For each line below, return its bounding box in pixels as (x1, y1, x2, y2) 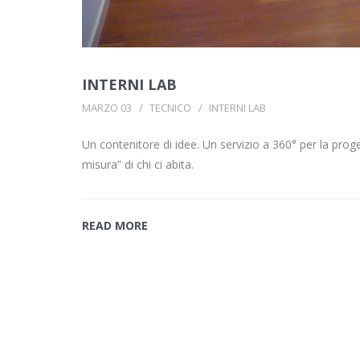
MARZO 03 (82, 100, 132, 115)
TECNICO (149, 100, 191, 115)
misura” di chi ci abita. (82, 156, 194, 172)
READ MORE (82, 217, 148, 233)
